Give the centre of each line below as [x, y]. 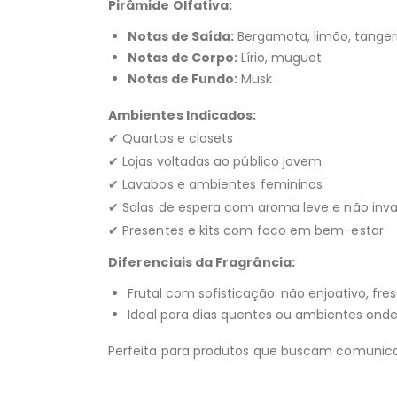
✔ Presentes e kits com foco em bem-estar [246, 230]
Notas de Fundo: [183, 78]
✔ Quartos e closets [171, 138]
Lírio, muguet [280, 57]
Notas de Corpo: [183, 57]
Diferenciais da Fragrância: [202, 262]
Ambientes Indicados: [183, 115]
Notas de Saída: [181, 36]
